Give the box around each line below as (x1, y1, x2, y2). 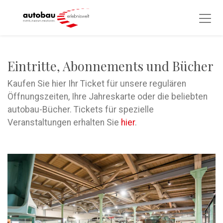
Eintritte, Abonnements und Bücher (7, 57, 214, 74)
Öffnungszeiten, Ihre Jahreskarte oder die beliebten (7, 92, 208, 102)
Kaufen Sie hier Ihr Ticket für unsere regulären (7, 79, 186, 89)
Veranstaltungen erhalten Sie (7, 117, 121, 127)
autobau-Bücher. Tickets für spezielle (7, 105, 154, 114)
